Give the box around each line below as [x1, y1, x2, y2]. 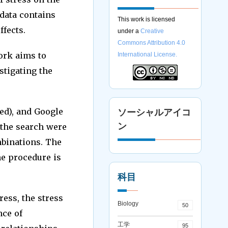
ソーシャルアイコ [118, 107, 191, 118]
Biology [118, 200, 139, 207]
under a [118, 27, 141, 35]
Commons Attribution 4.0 [118, 39, 186, 46]
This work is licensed [118, 16, 176, 23]
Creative [140, 27, 164, 35]
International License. [118, 51, 178, 58]
